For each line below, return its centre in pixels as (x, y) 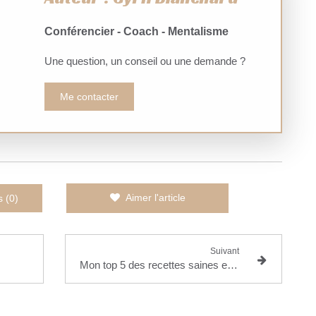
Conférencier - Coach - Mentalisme (138, 32)
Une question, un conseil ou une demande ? (145, 61)
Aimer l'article (155, 198)
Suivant (225, 251)
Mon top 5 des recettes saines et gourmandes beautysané (232, 265)
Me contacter (89, 97)
